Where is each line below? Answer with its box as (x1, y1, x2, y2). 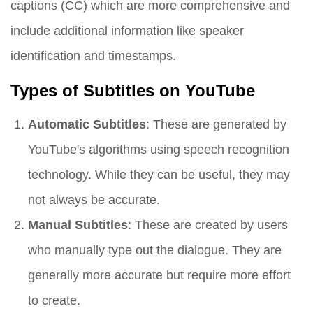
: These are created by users (128, 217, 288, 233)
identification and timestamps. (10, 48, 176, 64)
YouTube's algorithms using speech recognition (28, 142, 289, 157)
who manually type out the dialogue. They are (28, 242, 282, 258)
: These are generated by (146, 117, 286, 132)
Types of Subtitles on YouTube (10, 81, 255, 101)
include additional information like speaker (10, 23, 244, 38)
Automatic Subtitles (28, 117, 146, 132)
